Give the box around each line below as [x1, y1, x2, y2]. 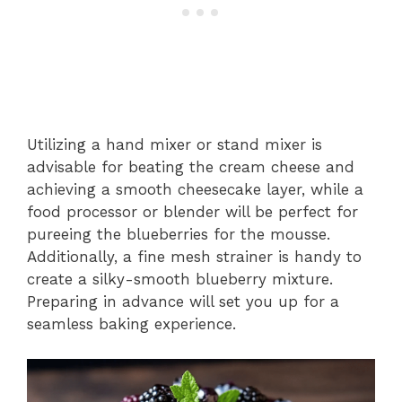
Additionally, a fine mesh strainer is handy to [27, 248, 362, 266]
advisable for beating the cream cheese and [27, 158, 354, 176]
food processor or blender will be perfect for [27, 203, 358, 221]
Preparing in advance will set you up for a [27, 293, 339, 310]
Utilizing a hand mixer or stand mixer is [27, 135, 322, 153]
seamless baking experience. [27, 315, 236, 333]
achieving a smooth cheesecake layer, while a [27, 180, 363, 198]
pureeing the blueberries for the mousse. [27, 225, 330, 243]
